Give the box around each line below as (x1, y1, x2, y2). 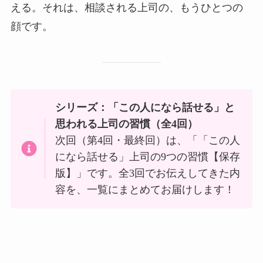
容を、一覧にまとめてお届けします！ (55, 184, 235, 196)
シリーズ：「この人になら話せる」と (55, 102, 235, 114)
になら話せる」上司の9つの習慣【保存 (55, 151, 241, 163)
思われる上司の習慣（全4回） (55, 118, 198, 130)
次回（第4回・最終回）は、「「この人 (55, 134, 241, 147)
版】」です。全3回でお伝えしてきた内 (55, 167, 241, 180)
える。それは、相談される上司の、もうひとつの (10, 1, 243, 14)
